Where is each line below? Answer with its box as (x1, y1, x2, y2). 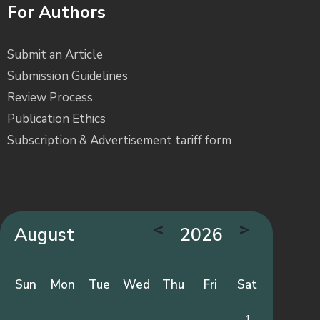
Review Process (7, 89, 93, 106)
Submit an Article (7, 46, 103, 64)
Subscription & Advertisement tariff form (7, 132, 231, 149)
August (14, 223, 74, 248)
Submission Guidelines (7, 68, 128, 85)
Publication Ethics (7, 111, 106, 128)
